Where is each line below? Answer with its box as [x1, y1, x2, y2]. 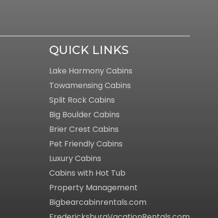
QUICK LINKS [49, 42, 128, 57]
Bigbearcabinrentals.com [49, 196, 146, 208]
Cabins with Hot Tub [49, 167, 126, 179]
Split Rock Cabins [49, 94, 115, 106]
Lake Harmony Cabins [49, 65, 132, 76]
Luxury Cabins [49, 152, 101, 164]
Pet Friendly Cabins [49, 138, 123, 149]
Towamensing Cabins [49, 79, 131, 91]
